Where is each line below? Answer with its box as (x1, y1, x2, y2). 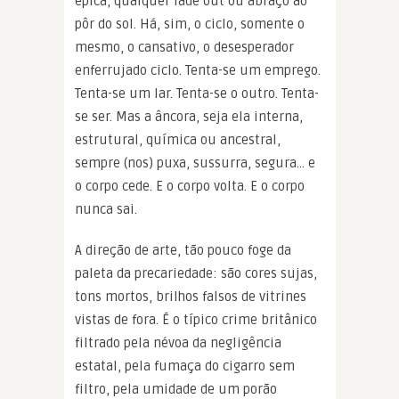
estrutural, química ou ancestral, (75, 131, 281, 148)
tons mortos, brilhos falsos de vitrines (75, 288, 306, 305)
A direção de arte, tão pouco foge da (75, 241, 291, 258)
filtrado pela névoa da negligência (75, 334, 281, 351)
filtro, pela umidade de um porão (75, 380, 277, 397)
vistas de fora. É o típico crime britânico (75, 311, 317, 328)
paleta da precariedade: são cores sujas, (75, 265, 317, 281)
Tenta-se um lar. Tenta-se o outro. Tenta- (75, 85, 319, 102)
